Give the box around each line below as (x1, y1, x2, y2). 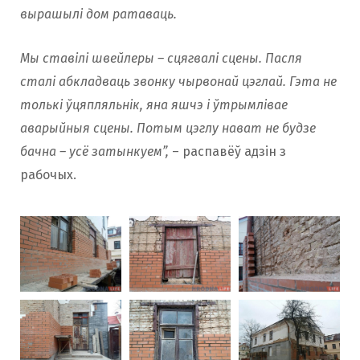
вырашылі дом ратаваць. (20, 6, 177, 22)
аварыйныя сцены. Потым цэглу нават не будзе (20, 120, 316, 136)
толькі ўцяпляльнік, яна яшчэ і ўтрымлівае (20, 96, 288, 112)
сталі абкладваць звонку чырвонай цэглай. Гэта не (20, 73, 337, 89)
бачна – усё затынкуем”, (20, 143, 169, 159)
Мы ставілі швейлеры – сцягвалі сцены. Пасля (20, 50, 302, 66)
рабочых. (20, 166, 76, 182)
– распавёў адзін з (169, 143, 286, 159)
